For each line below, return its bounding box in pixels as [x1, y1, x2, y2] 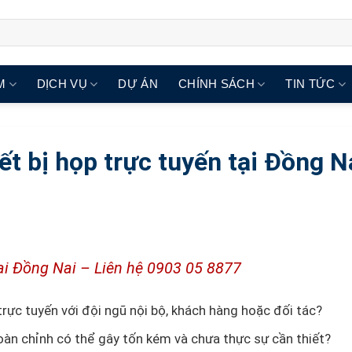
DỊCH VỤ [36, 77, 87, 90]
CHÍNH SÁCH [178, 77, 255, 90]
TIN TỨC [285, 77, 335, 90]
